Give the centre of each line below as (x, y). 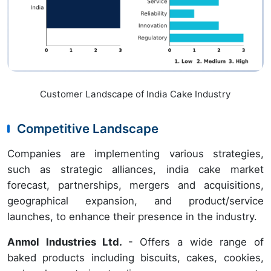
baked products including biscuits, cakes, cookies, (135, 257)
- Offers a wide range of (196, 242)
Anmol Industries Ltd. (68, 242)
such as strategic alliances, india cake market (135, 169)
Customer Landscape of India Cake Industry (135, 94)
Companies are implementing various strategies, (135, 153)
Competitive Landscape (88, 128)
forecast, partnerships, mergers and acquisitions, (135, 185)
